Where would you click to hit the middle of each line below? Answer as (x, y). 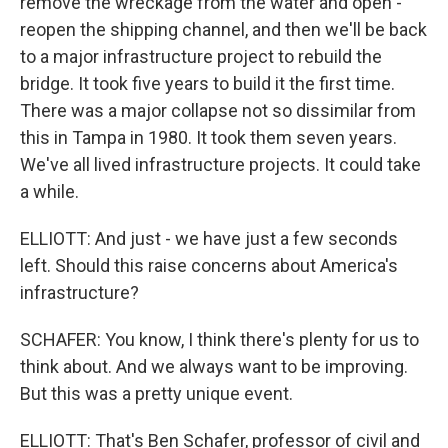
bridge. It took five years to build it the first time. (207, 83)
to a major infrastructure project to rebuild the (201, 56)
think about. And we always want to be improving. (214, 366)
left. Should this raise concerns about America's (209, 265)
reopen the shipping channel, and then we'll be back (223, 29)
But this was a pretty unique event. (156, 393)
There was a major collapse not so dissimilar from (218, 110)
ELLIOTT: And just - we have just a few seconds (209, 238)
